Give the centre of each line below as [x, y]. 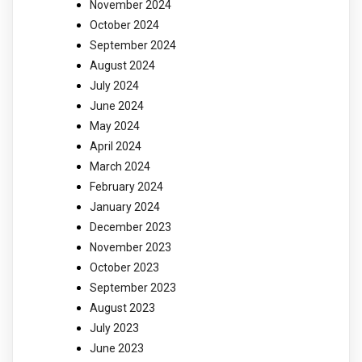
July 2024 [114, 85]
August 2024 [122, 65]
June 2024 [117, 105]
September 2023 [133, 287]
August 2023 [122, 307]
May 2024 [115, 126]
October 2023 [124, 267]
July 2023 [114, 328]
